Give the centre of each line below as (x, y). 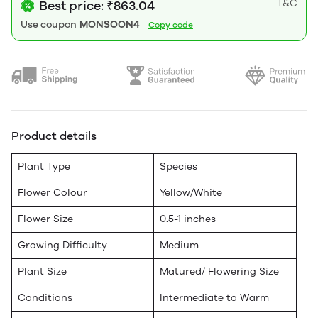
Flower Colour (53, 192)
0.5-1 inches (188, 219)
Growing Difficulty (62, 245)
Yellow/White (191, 192)
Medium (179, 245)
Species (179, 166)
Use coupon (49, 24)
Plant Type (44, 166)
